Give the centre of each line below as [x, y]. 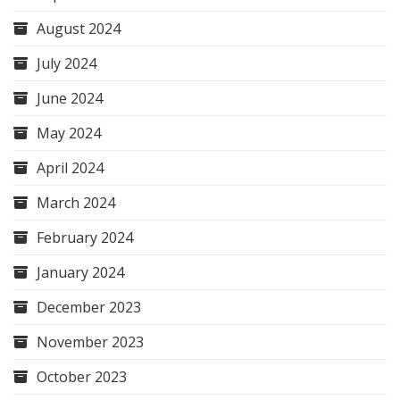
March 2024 [76, 202]
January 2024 [80, 272]
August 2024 [79, 28]
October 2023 [82, 376]
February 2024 [85, 237]
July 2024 [67, 63]
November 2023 [90, 342]
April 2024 [70, 167]
